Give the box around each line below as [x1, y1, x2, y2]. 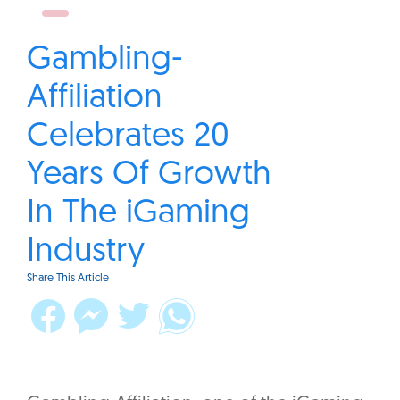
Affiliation [27, 82, 162, 116]
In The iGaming [27, 197, 250, 231]
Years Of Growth [27, 159, 271, 193]
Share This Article [27, 273, 109, 285]
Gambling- [27, 44, 183, 78]
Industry [27, 236, 145, 270]
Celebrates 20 [27, 121, 229, 154]
